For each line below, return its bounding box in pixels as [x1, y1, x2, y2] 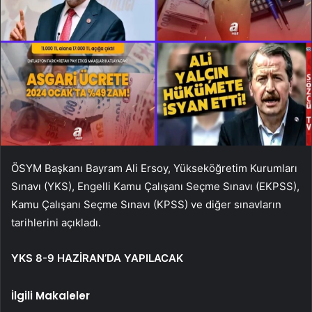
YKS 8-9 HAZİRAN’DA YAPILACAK [11, 251, 183, 265]
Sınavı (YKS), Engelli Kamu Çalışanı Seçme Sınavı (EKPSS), [11, 179, 299, 193]
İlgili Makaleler [11, 288, 90, 303]
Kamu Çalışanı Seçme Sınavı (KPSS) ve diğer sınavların [11, 197, 281, 211]
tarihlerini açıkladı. [11, 215, 101, 229]
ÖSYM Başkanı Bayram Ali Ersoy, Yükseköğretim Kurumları [11, 161, 297, 175]
